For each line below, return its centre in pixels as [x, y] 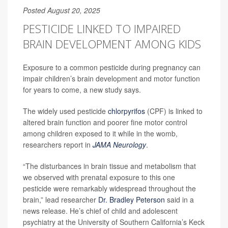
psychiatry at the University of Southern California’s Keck [114, 222]
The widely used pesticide [65, 111]
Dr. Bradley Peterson [132, 199]
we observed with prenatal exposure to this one [99, 177]
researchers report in [58, 144]
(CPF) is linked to [174, 111]
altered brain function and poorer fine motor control [105, 122]
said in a [179, 199]
